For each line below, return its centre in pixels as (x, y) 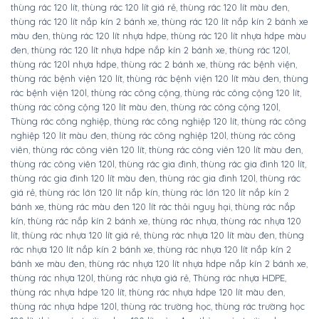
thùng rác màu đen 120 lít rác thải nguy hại (140, 207)
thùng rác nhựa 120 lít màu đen (209, 235)
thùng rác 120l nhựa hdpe (64, 64)
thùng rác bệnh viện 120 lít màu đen (203, 79)
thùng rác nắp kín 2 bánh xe (88, 221)
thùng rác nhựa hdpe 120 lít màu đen (206, 292)
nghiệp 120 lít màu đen (59, 136)
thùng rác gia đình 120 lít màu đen (83, 178)
